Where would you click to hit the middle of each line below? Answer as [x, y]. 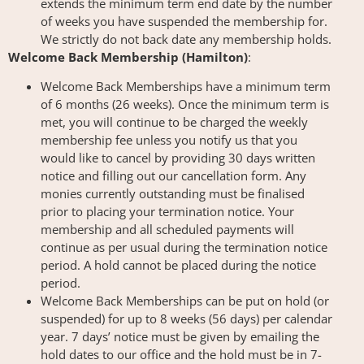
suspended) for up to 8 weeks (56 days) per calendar [186, 318]
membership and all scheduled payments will [167, 229]
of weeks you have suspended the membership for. [184, 21]
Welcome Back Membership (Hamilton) [128, 56]
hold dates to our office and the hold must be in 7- [181, 354]
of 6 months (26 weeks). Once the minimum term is [185, 104]
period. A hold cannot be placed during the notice [178, 264]
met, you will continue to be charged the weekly [174, 121]
